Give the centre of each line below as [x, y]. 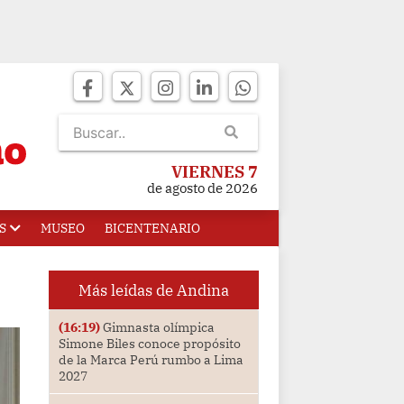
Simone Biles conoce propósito [149, 344]
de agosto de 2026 [202, 188]
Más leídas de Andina [153, 290]
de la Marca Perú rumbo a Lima [151, 360]
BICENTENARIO [152, 228]
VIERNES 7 [215, 172]
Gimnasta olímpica [157, 328]
